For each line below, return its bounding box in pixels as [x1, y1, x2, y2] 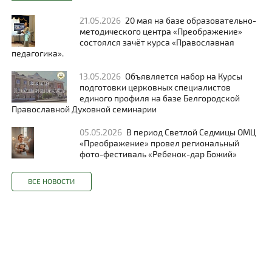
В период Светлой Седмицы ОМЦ [126, 127, 257, 138]
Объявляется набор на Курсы [125, 71, 243, 82]
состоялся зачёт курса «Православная [80, 37, 235, 48]
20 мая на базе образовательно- [125, 15, 257, 26]
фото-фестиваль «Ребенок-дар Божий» [80, 149, 237, 160]
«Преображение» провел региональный [80, 138, 240, 149]
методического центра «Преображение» [80, 26, 243, 37]
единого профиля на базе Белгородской [80, 93, 240, 104]
